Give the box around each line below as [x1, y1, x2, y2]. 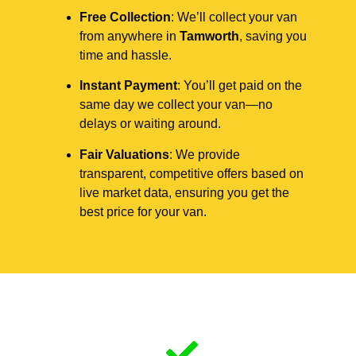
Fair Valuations [79, 147, 169, 161]
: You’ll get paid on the [177, 79, 302, 93]
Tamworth [180, 29, 239, 43]
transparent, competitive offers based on [79, 166, 304, 180]
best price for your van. [79, 204, 207, 219]
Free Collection [79, 10, 171, 24]
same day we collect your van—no [79, 98, 273, 112]
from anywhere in [79, 29, 180, 43]
